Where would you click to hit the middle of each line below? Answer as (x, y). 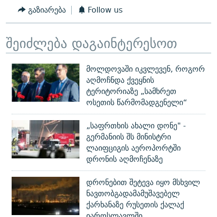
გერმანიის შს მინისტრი (129, 137)
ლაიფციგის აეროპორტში (133, 148)
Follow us (105, 10)
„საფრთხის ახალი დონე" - (136, 126)
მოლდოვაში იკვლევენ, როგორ (146, 69)
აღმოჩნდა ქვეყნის (120, 80)
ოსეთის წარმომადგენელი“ (137, 103)
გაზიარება (47, 10)
